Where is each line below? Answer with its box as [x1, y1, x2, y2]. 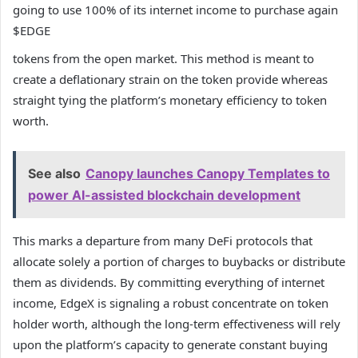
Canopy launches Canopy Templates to [86, 165, 330, 182]
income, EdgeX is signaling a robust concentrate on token [13, 295, 328, 312]
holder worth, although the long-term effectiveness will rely [13, 316, 340, 332]
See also [28, 165, 81, 182]
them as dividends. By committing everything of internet [13, 274, 324, 291]
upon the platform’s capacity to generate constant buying [13, 336, 328, 353]
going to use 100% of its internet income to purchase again [13, 2, 338, 18]
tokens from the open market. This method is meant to [13, 50, 314, 67]
